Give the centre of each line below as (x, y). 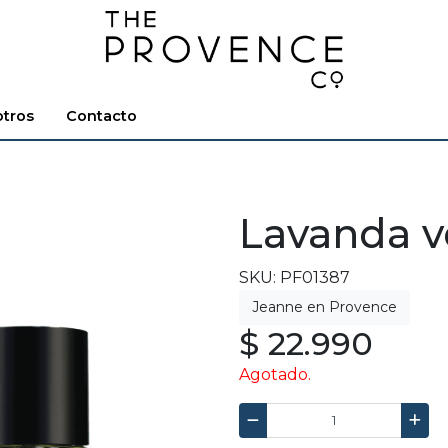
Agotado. (275, 375)
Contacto (102, 116)
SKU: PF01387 (294, 278)
